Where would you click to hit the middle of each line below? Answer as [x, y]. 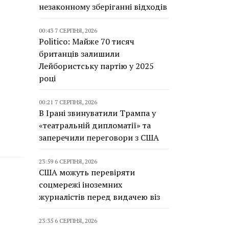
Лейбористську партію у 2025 [96, 66]
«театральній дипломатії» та [95, 125]
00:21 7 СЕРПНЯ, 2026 [68, 102]
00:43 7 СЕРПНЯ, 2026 [68, 30]
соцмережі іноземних [81, 185]
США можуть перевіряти [87, 172]
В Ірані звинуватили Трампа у [97, 113]
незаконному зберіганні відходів [103, 7]
